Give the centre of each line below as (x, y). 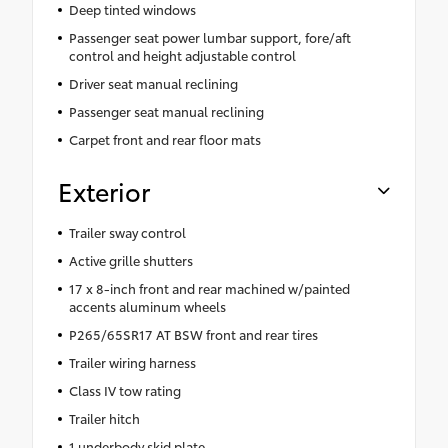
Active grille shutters (130, 260)
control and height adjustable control (182, 55)
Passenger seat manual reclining (166, 111)
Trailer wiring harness (132, 362)
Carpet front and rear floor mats (164, 139)
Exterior (104, 191)
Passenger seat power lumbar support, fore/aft (209, 37)
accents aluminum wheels (147, 306)
